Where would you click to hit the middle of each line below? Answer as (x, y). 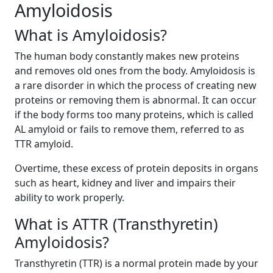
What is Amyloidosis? (91, 35)
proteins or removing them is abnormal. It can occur (136, 100)
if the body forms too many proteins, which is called (134, 115)
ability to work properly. (69, 197)
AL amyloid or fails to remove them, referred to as (129, 129)
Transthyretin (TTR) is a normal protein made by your (136, 263)
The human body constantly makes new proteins (127, 56)
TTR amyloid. (44, 144)
